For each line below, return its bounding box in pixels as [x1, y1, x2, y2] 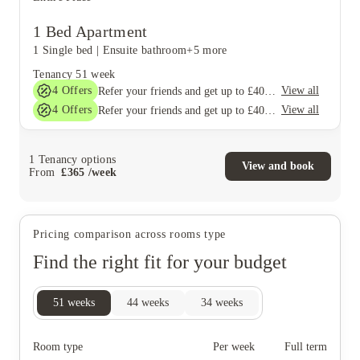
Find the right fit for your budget [33, 252, 287, 272]
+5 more [186, 44, 227, 56]
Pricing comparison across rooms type [33, 228, 227, 240]
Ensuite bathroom [102, 44, 187, 56]
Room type [33, 341, 83, 353]
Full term [284, 341, 327, 353]
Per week [213, 341, 255, 353]
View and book [242, 159, 314, 172]
